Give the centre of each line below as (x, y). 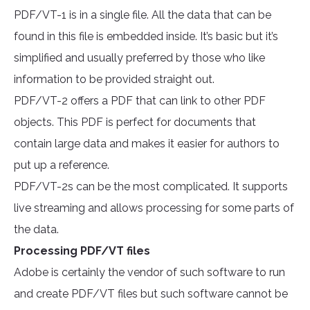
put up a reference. (62, 165)
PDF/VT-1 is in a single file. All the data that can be (143, 15)
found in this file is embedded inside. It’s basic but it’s (146, 37)
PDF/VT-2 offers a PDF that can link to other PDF (140, 101)
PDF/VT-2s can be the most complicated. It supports (151, 187)
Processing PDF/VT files (82, 251)
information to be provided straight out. (114, 80)
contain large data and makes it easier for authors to (147, 144)
